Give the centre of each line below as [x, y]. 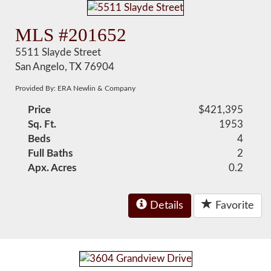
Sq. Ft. [42, 124]
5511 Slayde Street [58, 52]
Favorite [233, 206]
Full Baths [51, 153]
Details [165, 206]
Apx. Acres [52, 168]
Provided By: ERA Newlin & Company [76, 88]
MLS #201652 [71, 35]
